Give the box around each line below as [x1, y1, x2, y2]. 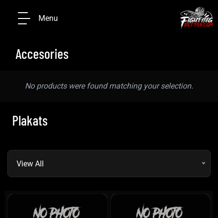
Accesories [16, 45, 69, 62]
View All [17, 159, 44, 168]
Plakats [12, 112, 48, 128]
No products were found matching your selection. [25, 81, 193, 91]
